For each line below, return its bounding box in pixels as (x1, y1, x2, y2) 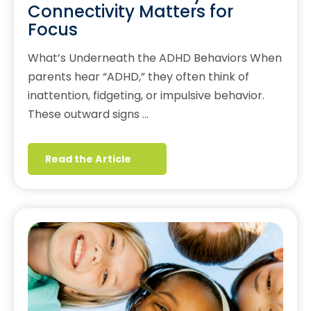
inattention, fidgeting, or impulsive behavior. (28, 87, 264, 104)
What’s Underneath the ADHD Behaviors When (28, 50, 282, 67)
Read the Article (45, 152, 131, 167)
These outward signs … (28, 106, 149, 123)
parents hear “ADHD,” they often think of (28, 69, 249, 85)
